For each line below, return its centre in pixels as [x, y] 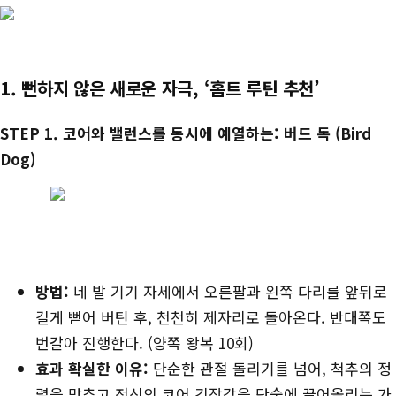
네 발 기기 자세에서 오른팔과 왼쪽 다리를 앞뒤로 [228, 291]
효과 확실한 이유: [92, 368]
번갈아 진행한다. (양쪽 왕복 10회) [145, 342]
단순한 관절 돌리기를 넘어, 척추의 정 [270, 368]
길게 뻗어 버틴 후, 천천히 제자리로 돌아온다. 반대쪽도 [211, 316]
